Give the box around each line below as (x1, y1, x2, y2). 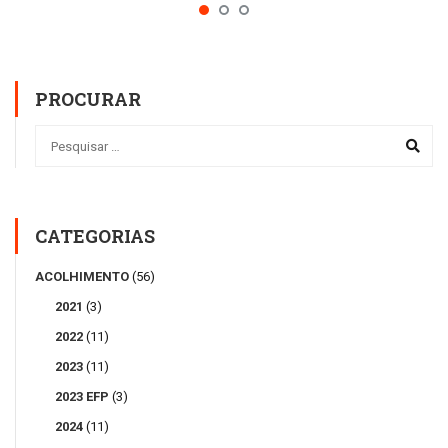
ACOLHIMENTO (35, 268, 129, 284)
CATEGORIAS (35, 223, 155, 248)
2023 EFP (55, 388, 109, 404)
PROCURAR (35, 87, 141, 111)
